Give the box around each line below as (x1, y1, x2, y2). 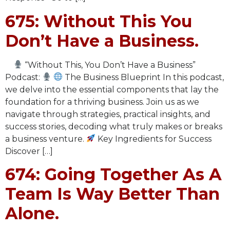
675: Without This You (5, 11, 192, 31)
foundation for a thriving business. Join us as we (5, 97, 199, 107)
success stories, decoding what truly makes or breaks (5, 121, 222, 131)
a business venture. (5, 133, 86, 144)
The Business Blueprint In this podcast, (63, 72, 224, 82)
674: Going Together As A (5, 164, 222, 185)
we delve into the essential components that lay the (5, 84, 219, 94)
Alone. (5, 203, 59, 224)
